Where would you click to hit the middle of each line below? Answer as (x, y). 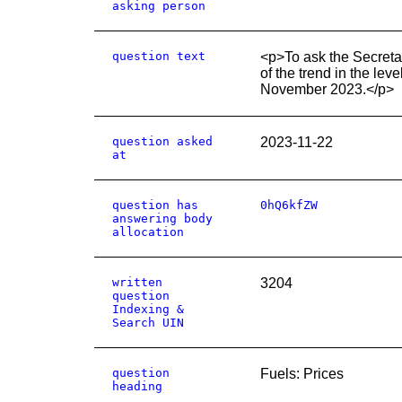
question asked (162, 141)
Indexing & (148, 309)
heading (137, 386)
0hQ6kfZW (289, 205)
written (137, 282)
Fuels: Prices (302, 374)
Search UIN (148, 323)
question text (159, 56)
